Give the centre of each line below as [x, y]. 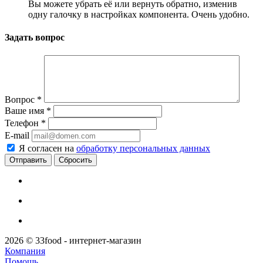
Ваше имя [26, 111]
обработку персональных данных [143, 149]
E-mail [17, 136]
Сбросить [75, 160]
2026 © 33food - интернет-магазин [73, 241]
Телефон [23, 123]
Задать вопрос [35, 38]
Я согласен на [48, 149]
